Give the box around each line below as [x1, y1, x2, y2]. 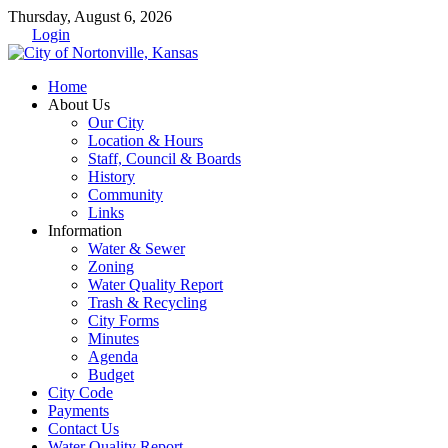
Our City [88, 114, 144, 131]
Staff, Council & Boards [88, 150, 241, 167]
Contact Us [48, 420, 119, 437]
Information [48, 222, 122, 239]
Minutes [88, 330, 139, 347]
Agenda [88, 348, 138, 365]
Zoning [88, 258, 134, 275]
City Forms [88, 312, 159, 329]
